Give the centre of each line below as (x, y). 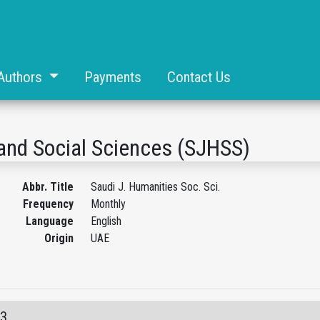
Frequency (48, 204)
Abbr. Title (47, 187)
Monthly (108, 204)
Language (49, 221)
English (106, 221)
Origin (59, 238)
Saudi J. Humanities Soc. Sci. (155, 187)
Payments (112, 77)
